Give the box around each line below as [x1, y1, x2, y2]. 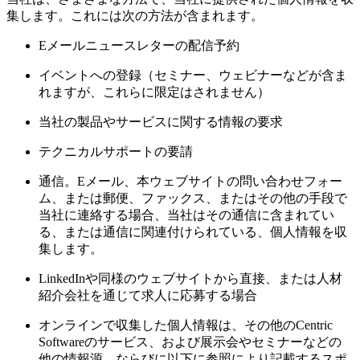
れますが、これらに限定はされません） [39, 85, 270, 100]
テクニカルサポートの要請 [39, 145, 193, 159]
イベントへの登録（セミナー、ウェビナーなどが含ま [39, 68, 347, 83]
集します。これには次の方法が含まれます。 [6, 9, 264, 23]
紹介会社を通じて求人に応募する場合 [39, 288, 257, 303]
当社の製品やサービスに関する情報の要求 [39, 115, 283, 129]
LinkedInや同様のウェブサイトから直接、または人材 [39, 272, 342, 286]
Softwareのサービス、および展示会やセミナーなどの [39, 335, 342, 350]
